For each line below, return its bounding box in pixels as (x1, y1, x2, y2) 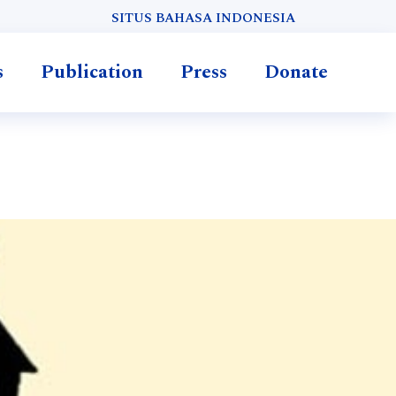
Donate (263, 58, 328, 87)
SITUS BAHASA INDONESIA (110, 7, 295, 28)
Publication (40, 58, 143, 87)
